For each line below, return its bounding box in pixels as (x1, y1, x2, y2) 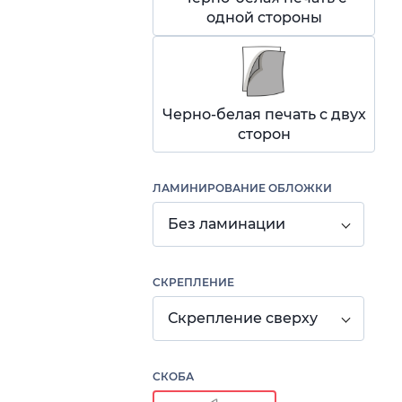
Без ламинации (168, 215, 285, 232)
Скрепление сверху (168, 310, 318, 327)
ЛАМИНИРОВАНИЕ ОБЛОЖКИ (153, 181, 332, 195)
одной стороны (205, 9, 322, 26)
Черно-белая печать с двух (162, 106, 366, 123)
